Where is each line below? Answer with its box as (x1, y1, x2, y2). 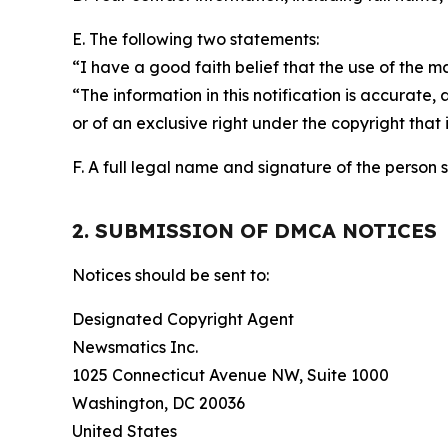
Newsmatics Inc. (72, 336, 198, 357)
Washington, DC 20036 (72, 392, 245, 413)
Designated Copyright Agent (72, 308, 294, 329)
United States (72, 420, 177, 441)
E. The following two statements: (72, 28, 319, 49)
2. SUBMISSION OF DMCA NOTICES (72, 217, 437, 243)
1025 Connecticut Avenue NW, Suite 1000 (72, 364, 389, 385)
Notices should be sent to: (72, 264, 269, 285)
